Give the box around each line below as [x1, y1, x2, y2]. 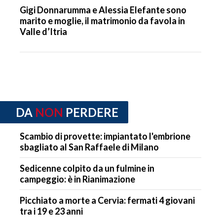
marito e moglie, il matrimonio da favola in [20, 15, 185, 27]
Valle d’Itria [20, 26, 67, 37]
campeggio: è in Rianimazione [20, 173, 135, 184]
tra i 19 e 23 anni [20, 205, 83, 217]
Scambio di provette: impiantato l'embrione [20, 130, 190, 142]
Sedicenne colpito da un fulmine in [20, 162, 154, 174]
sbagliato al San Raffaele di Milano [20, 141, 159, 152]
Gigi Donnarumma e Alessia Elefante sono [20, 4, 186, 16]
